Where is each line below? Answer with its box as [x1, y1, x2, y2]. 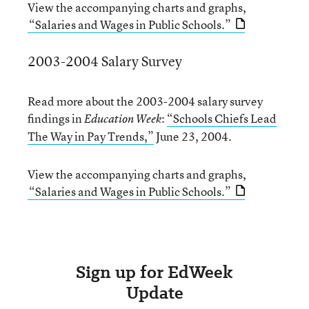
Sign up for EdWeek [76, 260, 233, 284]
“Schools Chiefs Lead [167, 110, 277, 126]
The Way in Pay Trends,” [28, 128, 154, 144]
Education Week [84, 111, 161, 126]
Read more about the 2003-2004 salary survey [28, 93, 263, 109]
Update [126, 281, 183, 305]
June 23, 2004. [154, 128, 232, 144]
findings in [28, 110, 84, 126]
